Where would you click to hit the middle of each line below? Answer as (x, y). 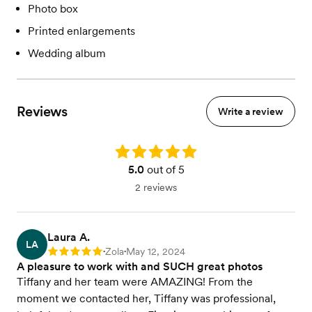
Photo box (53, 9)
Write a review (251, 111)
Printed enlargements (81, 31)
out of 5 (164, 170)
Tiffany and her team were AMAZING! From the (135, 282)
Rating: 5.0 (138, 150)
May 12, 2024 (156, 251)
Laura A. (69, 237)
